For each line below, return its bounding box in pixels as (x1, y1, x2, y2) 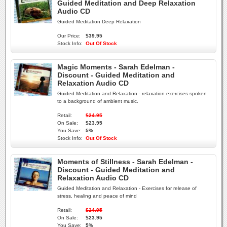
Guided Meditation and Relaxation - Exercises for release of (57, 185, 197, 191)
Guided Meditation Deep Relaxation (57, 19, 141, 24)
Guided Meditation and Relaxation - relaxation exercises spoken (57, 91, 207, 96)
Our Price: (57, 33, 81, 39)
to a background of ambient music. (57, 98, 138, 104)
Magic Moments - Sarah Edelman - (57, 63, 175, 71)
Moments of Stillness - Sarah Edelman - (57, 158, 193, 166)
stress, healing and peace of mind (57, 193, 137, 199)
